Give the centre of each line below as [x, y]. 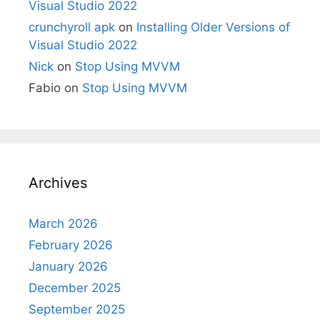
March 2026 [63, 224]
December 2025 [75, 288]
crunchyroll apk [72, 27]
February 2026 [71, 245]
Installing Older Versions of [213, 27]
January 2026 [68, 266]
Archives [58, 183]
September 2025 [77, 309]
